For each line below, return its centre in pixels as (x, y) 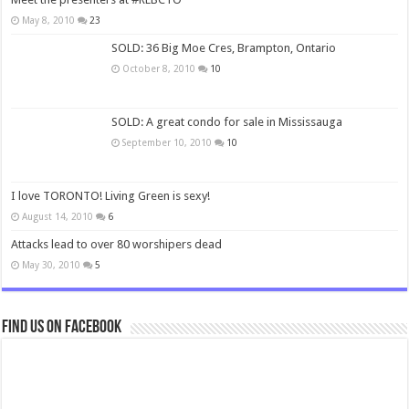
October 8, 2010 (159, 68)
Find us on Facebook (62, 328)
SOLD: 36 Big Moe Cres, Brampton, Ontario (224, 47)
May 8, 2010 (49, 20)
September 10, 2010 (168, 143)
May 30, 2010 (52, 265)
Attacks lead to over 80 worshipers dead (117, 245)
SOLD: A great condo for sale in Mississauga (227, 122)
